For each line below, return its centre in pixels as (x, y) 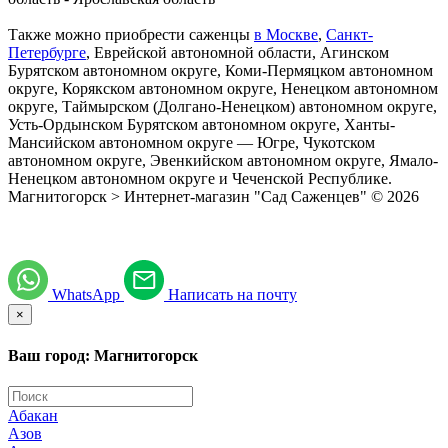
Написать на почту (232, 295)
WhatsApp (88, 295)
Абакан (33, 415)
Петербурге (47, 53)
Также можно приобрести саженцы (131, 35)
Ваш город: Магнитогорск (103, 355)
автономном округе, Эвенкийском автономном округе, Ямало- (223, 161)
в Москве (286, 35)
